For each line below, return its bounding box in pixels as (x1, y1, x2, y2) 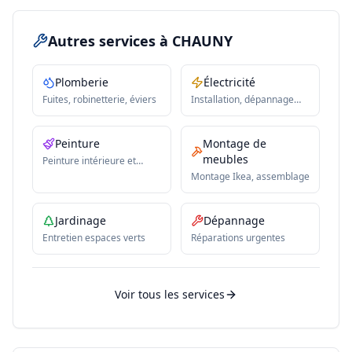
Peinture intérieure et (42, 154, 136, 167)
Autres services (48, 31, 159, 50)
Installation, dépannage (191, 93, 294, 106)
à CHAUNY (159, 31, 233, 50)
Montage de (203, 136, 267, 151)
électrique (191, 105, 235, 119)
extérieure (42, 167, 88, 180)
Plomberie (55, 75, 108, 90)
